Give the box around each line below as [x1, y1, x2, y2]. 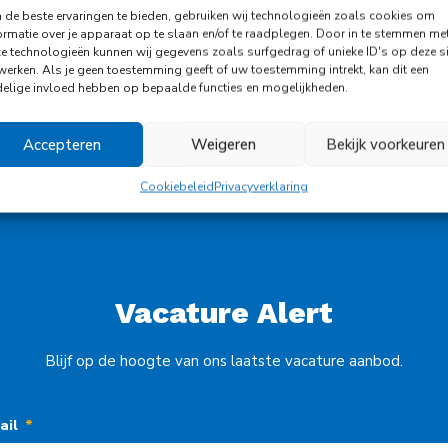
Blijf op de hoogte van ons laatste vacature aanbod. [45, 351, 403, 372]
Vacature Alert [115, 295, 333, 331]
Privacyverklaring [213, 178, 308, 195]
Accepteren [22, 134, 101, 155]
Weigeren [191, 134, 257, 155]
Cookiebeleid [139, 178, 214, 195]
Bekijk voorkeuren [326, 134, 446, 155]
